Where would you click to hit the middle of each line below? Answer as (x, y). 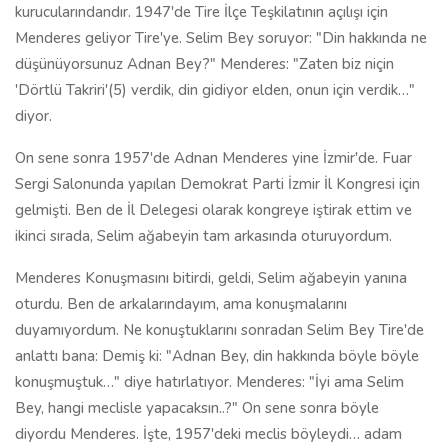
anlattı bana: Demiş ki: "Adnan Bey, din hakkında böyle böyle (217, 356)
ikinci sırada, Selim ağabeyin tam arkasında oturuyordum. (203, 236)
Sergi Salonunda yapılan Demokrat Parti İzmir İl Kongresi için (217, 184)
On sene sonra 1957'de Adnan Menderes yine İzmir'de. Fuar (213, 158)
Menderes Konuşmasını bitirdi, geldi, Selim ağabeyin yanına (211, 278)
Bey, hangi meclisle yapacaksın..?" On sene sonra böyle (197, 408)
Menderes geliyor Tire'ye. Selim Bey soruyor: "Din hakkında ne (221, 38)
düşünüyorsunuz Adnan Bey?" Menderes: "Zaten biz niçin (204, 64)
